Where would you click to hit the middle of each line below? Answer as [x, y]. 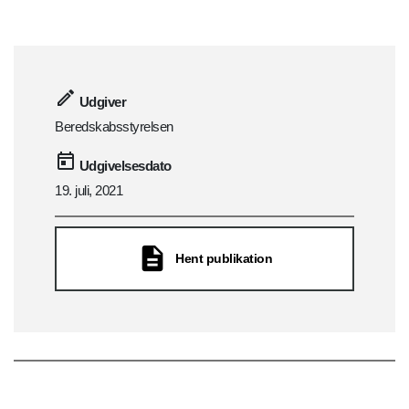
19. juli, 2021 [89, 191]
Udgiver [103, 102]
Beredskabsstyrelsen [114, 127]
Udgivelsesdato [125, 166]
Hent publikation [224, 259]
